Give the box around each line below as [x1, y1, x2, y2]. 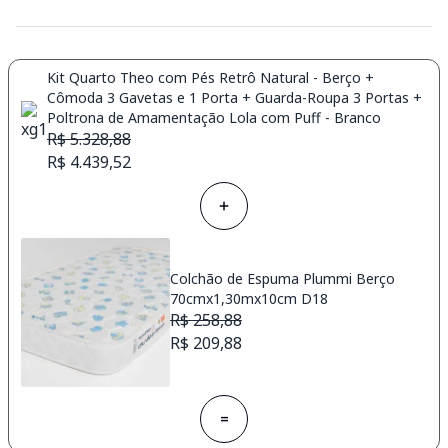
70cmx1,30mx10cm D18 [169, 289, 328, 309]
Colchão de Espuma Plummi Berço [169, 269, 395, 289]
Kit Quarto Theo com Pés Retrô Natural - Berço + [47, 67, 374, 87]
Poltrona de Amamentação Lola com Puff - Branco [47, 107, 381, 127]
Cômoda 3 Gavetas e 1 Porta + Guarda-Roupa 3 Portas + [47, 87, 422, 107]
